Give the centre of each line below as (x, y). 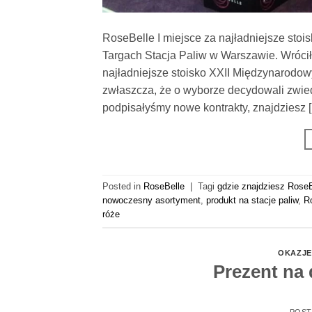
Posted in (123, 186)
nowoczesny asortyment (151, 200)
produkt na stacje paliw (252, 200)
